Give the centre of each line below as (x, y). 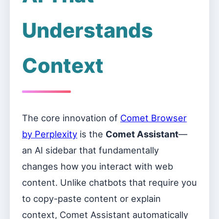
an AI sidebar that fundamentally (90, 150)
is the (91, 134)
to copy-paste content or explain (91, 198)
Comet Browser (153, 118)
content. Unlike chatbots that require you (109, 182)
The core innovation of (71, 118)
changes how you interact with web (98, 166)
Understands (88, 30)
